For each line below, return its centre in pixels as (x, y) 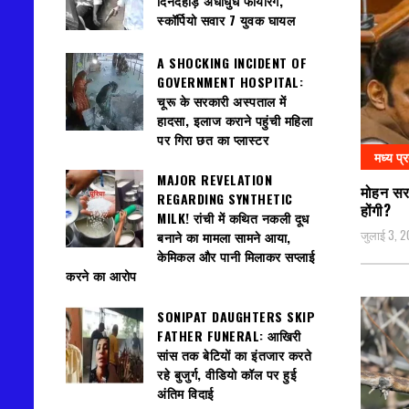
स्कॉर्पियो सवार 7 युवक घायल (226, 19)
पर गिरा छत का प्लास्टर (213, 139)
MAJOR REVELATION (215, 180)
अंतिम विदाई (186, 393)
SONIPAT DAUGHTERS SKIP (236, 316)
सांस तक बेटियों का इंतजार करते (234, 354)
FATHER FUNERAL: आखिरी (229, 335)
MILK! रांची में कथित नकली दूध (233, 218)
